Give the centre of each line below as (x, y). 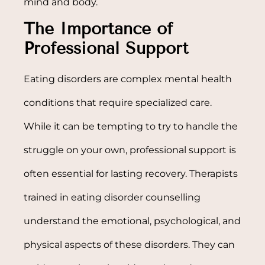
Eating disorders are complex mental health (128, 79)
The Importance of (98, 28)
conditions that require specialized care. (118, 102)
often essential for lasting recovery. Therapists (131, 173)
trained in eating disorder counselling (112, 197)
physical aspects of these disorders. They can (130, 244)
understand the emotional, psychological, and (132, 221)
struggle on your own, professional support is (130, 150)
